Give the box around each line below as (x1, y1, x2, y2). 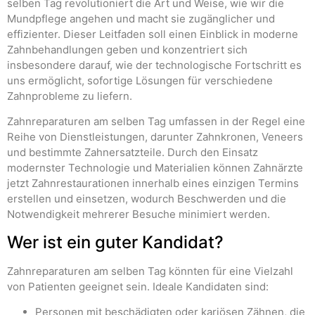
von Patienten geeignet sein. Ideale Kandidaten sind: (7, 279, 269, 293)
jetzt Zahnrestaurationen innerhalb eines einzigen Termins (7, 176, 299, 191)
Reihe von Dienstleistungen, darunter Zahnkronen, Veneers (7, 130, 303, 144)
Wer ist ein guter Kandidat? (7, 231, 224, 252)
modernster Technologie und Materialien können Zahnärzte (7, 161, 303, 175)
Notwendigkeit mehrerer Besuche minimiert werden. (7, 207, 270, 221)
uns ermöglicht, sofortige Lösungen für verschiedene (7, 73, 273, 87)
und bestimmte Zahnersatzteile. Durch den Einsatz (7, 146, 258, 160)
